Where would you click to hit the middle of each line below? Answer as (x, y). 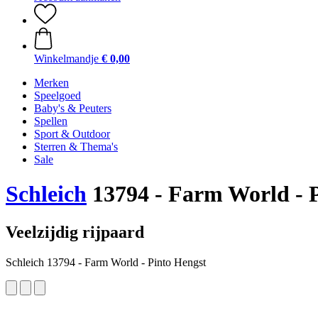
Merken (51, 83)
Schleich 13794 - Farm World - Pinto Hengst (106, 262)
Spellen (51, 121)
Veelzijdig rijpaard (75, 232)
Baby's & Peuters (73, 108)
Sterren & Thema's (76, 147)
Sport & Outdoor (72, 134)
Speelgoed (57, 95)
